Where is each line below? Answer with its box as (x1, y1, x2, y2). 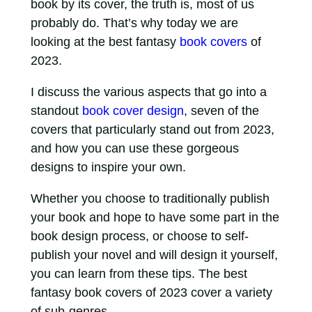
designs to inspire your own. (30, 159, 189, 174)
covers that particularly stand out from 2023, (30, 122, 274, 136)
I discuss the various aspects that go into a (30, 84, 267, 99)
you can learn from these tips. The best (30, 266, 247, 281)
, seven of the (183, 103, 259, 118)
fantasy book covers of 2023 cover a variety (30, 285, 272, 299)
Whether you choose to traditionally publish (30, 191, 270, 205)
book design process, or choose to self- (30, 228, 249, 243)
